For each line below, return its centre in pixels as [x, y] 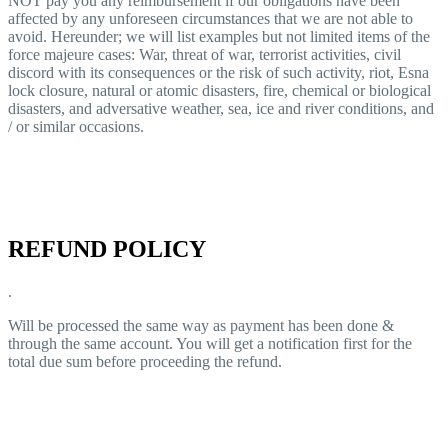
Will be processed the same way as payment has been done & [201, 325]
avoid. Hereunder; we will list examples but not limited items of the [219, 36]
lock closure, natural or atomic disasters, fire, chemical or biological [219, 90]
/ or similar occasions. [76, 126]
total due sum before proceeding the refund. [145, 361]
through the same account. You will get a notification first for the [210, 343]
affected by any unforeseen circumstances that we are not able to [210, 18]
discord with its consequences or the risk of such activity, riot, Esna [218, 72]
